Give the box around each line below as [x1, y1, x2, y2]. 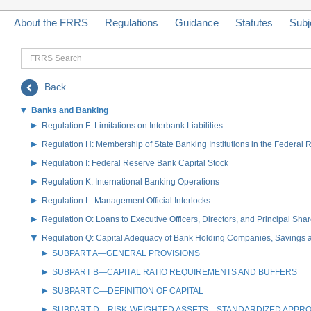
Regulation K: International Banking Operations [42, 176, 219, 187]
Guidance [175, 16, 219, 28]
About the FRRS [14, 16, 88, 28]
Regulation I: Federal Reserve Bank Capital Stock [42, 158, 228, 168]
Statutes [235, 16, 273, 28]
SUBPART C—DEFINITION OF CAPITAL [52, 285, 203, 296]
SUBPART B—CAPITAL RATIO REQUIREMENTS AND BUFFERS [52, 267, 297, 277]
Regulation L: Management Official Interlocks [42, 195, 210, 205]
